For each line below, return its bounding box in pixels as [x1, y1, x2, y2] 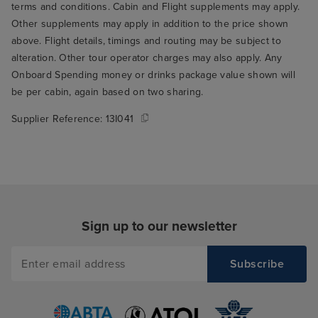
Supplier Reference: [11, 112, 106, 125]
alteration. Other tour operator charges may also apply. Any [11, 51, 283, 64]
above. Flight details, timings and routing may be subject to [11, 34, 281, 47]
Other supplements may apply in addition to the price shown [11, 17, 289, 30]
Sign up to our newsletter [81, 217, 237, 234]
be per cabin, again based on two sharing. [11, 85, 204, 98]
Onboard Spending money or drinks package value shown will [11, 68, 295, 81]
